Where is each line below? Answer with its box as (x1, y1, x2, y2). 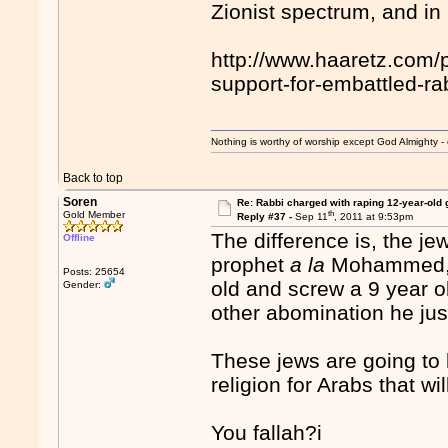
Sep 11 (294, 211, 328, 223)
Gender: (63, 279, 105, 290)
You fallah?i (211, 421, 323, 445)
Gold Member (63, 209, 126, 220)
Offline (63, 232, 96, 243)
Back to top (63, 171, 124, 185)
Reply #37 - (236, 211, 295, 223)
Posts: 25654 (63, 266, 126, 277)
